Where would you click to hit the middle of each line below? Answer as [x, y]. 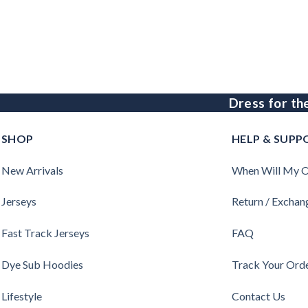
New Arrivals [32, 170]
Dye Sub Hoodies [42, 264]
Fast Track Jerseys [45, 233]
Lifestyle [22, 296]
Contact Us [258, 296]
